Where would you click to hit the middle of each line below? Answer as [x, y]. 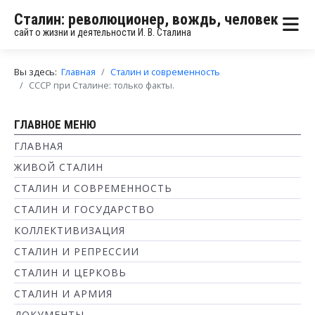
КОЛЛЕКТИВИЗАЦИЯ [70, 230]
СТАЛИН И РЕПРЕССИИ [77, 251]
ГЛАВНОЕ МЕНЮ [55, 124]
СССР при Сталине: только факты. [102, 85]
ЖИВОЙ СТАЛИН [59, 167]
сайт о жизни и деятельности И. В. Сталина [103, 32]
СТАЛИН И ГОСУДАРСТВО [84, 209]
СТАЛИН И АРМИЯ [63, 294]
